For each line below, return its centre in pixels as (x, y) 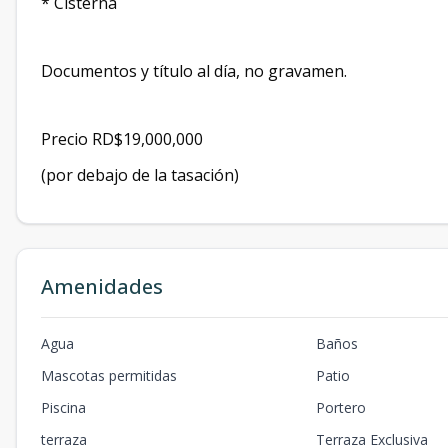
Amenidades (102, 286)
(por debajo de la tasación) (142, 175)
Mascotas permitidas (109, 375)
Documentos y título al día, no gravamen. (196, 71)
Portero (341, 407)
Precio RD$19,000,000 (122, 139)
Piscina (63, 407)
